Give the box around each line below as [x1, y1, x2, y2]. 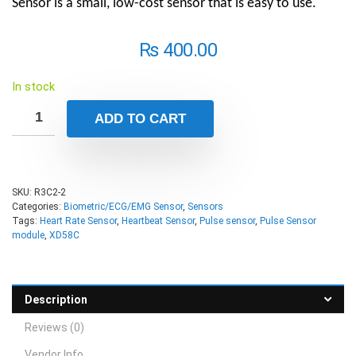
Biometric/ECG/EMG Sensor [64, 200, 183, 212]
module [12, 229, 44, 241]
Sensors [188, 200, 223, 212]
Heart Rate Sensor [40, 215, 117, 226]
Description [25, 292, 87, 306]
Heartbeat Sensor [122, 215, 195, 226]
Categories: [12, 200, 64, 212]
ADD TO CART [95, 110, 186, 126]
